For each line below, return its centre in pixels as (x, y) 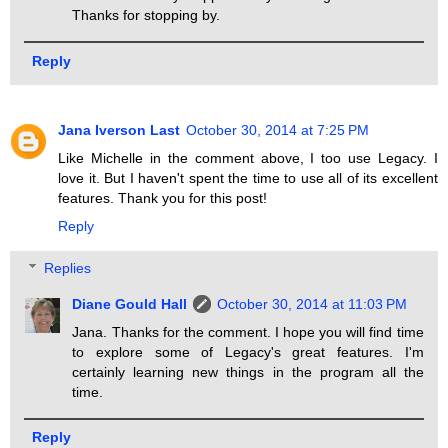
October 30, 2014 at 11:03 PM (312, 304)
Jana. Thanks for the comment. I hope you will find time (248, 332)
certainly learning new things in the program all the (248, 372)
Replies (68, 268)
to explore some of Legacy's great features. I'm (248, 352)
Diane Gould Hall (130, 304)
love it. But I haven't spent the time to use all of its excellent (248, 178)
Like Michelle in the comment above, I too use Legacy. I (248, 158)
